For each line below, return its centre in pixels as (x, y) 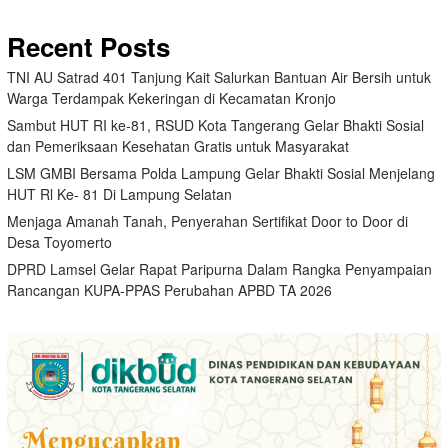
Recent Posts (88, 46)
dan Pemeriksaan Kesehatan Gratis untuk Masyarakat (178, 145)
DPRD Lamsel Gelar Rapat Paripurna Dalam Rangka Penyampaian (219, 268)
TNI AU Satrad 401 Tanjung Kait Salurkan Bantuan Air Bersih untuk (219, 76)
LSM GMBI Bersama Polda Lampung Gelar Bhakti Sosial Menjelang (221, 172)
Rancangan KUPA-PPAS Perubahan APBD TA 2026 (169, 289)
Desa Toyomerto (59, 241)
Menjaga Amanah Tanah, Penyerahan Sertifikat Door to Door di (207, 220)
